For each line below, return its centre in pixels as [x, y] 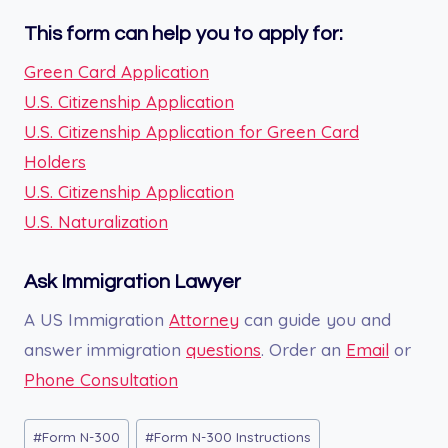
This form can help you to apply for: [183, 33]
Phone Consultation [101, 379]
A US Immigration [96, 319]
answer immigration [105, 349]
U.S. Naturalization [96, 221]
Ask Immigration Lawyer [132, 281]
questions [223, 349]
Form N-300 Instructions [233, 437]
